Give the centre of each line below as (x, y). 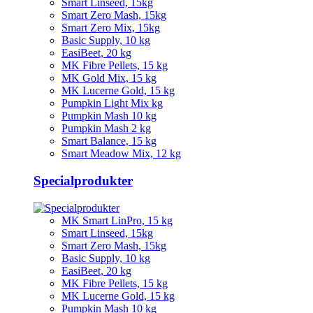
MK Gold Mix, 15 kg (109, 78)
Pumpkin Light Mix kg (112, 103)
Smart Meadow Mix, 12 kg (121, 154)
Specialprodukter (83, 180)
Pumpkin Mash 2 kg (106, 129)
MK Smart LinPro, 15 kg (117, 220)
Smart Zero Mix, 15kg (111, 28)
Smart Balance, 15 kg (109, 141)
